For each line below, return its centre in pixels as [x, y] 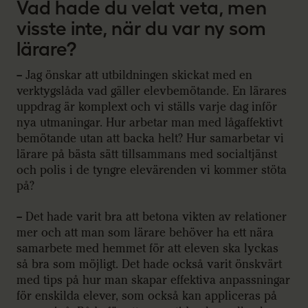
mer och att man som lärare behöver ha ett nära [145, 233]
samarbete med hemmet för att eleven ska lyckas [147, 249]
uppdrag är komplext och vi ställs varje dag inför [147, 107]
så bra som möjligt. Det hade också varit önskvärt [149, 265]
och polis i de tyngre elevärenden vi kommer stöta [152, 170]
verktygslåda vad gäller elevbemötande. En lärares [152, 91]
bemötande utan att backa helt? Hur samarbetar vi [150, 138]
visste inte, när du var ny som [141, 29]
